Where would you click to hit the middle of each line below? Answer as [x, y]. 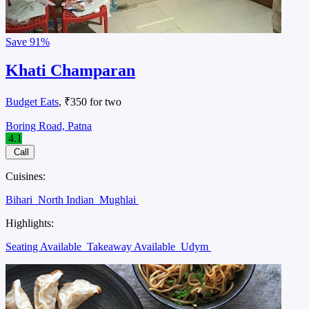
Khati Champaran [70, 71]
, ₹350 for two [90, 102]
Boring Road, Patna [49, 126]
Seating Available [45, 247]
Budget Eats [32, 102]
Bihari [20, 200]
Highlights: [30, 223]
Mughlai [119, 200]
